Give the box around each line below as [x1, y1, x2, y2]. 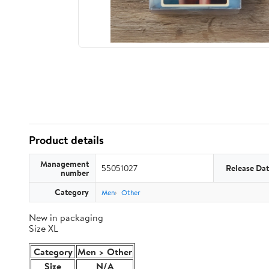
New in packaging [29, 211, 103, 224]
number [61, 167, 89, 178]
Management [40, 158, 89, 169]
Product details [29, 132, 104, 148]
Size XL [29, 222, 58, 235]
